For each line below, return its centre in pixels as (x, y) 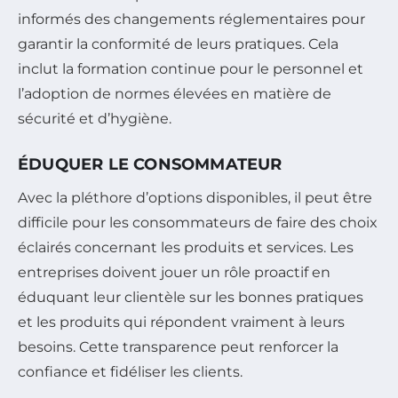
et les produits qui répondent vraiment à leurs (181, 322)
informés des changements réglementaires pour (191, 20)
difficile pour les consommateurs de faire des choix (198, 223)
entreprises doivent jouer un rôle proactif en (174, 273)
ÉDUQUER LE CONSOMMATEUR (150, 165)
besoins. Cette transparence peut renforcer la (178, 347)
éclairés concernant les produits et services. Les (186, 248)
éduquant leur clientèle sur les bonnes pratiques (191, 298)
